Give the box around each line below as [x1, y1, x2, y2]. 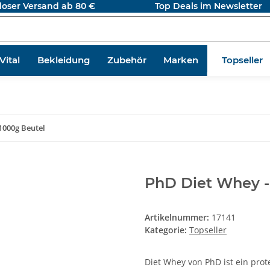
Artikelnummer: [145, 212, 212, 224]
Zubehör [107, 54, 146, 66]
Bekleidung [37, 54, 90, 66]
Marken [163, 54, 199, 66]
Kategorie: [145, 224, 189, 236]
